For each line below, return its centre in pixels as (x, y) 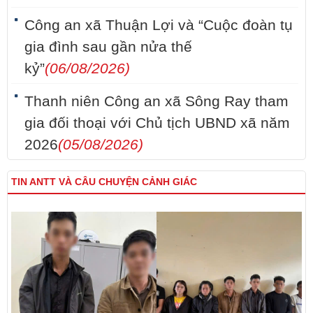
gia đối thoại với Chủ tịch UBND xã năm (157, 123)
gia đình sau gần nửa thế (108, 47)
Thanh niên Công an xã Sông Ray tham (156, 102)
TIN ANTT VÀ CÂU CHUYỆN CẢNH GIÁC (104, 182)
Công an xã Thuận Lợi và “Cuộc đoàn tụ (159, 26)
